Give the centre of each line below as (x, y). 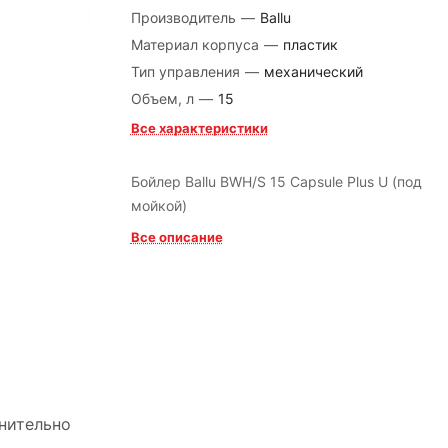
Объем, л (164, 98)
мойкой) (158, 205)
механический (313, 71)
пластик (310, 44)
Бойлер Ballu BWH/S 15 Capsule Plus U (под (276, 181)
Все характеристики (199, 128)
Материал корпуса (196, 44)
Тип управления (187, 71)
